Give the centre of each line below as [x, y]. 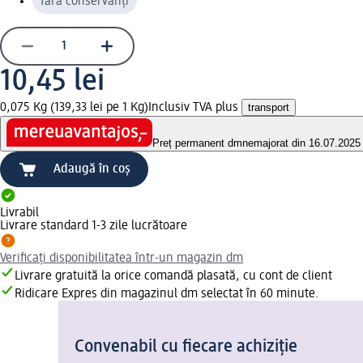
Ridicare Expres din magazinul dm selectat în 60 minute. [167, 295]
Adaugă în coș [92, 170]
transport [269, 107]
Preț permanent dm [197, 143]
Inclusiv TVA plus [195, 107]
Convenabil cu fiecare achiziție [186, 347]
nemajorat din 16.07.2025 [301, 143]
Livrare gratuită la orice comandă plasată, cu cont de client [173, 277]
